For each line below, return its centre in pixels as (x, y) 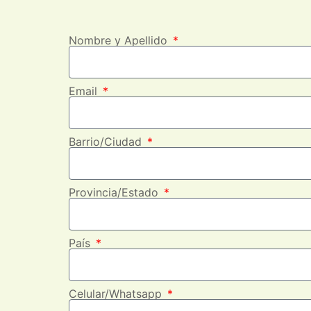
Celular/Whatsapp (117, 294)
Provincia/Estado (115, 192)
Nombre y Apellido (120, 40)
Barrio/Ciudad (107, 142)
